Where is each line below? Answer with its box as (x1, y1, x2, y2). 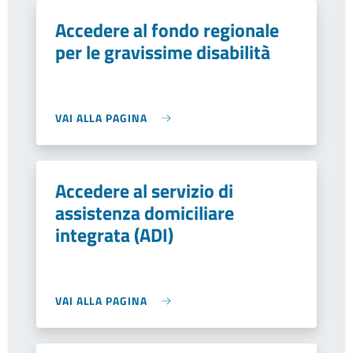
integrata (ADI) (55, 221, 173, 249)
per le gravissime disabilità (55, 38, 270, 66)
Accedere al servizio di (55, 176, 233, 205)
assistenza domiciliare (55, 199, 234, 227)
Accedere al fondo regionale (55, 16, 279, 44)
